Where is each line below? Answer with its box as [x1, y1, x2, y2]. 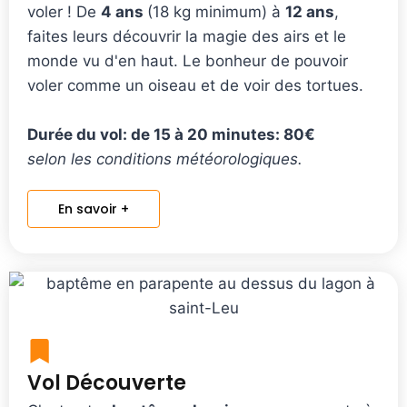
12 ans [285, 2, 334, 21]
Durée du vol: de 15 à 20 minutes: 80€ [27, 124, 315, 144]
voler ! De [27, 2, 101, 21]
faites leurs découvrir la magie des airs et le [27, 26, 346, 45]
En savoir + [58, 199, 129, 218]
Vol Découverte [27, 368, 186, 397]
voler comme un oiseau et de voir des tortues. [27, 75, 363, 94]
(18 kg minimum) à [147, 2, 285, 21]
